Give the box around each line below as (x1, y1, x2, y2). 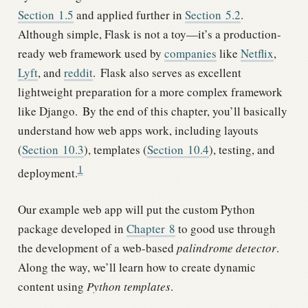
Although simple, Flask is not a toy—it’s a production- (17, 26, 281, 43)
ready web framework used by (17, 45, 164, 62)
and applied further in (73, 7, 185, 23)
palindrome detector (176, 240, 276, 256)
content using (17, 278, 87, 295)
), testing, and (208, 142, 275, 158)
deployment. (17, 164, 78, 181)
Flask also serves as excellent (97, 65, 241, 81)
